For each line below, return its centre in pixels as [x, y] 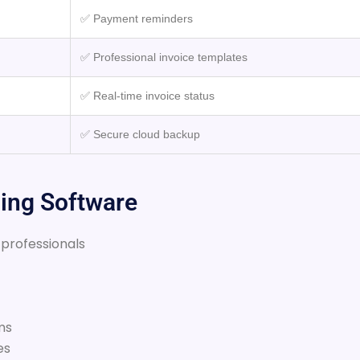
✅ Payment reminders [137, 18]
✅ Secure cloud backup [140, 134]
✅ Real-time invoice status [147, 95]
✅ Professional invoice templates [164, 57]
